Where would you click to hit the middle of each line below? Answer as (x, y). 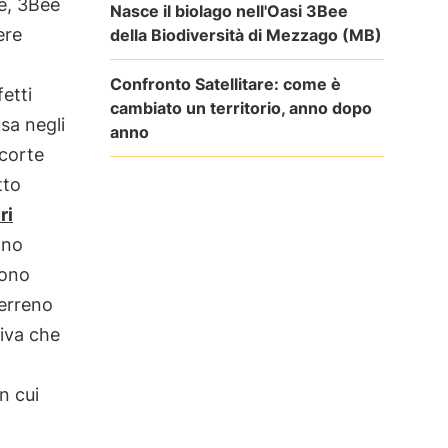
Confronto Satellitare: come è (225, 83)
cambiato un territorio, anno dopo (240, 107)
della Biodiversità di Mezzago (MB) (245, 34)
